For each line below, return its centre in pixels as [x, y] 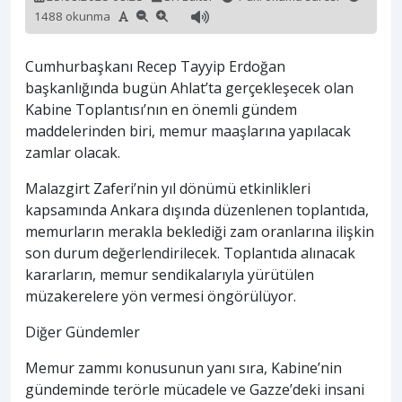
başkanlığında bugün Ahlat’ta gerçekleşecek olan [189, 88]
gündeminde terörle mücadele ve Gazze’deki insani [195, 390]
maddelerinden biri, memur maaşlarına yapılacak [188, 131]
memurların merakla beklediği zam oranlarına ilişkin [200, 232]
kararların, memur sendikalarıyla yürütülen [170, 275]
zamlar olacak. [73, 153]
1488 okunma [76, 16]
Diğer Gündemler [83, 332]
